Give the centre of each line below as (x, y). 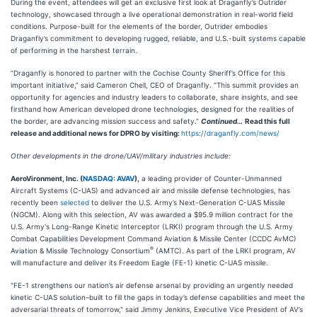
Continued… (222, 121)
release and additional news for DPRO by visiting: (96, 133)
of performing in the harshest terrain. (74, 50)
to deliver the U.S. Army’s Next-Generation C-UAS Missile (187, 202)
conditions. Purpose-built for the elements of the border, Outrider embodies (139, 26)
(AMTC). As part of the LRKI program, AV (225, 250)
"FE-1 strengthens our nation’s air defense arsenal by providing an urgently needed (152, 285)
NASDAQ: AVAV (109, 178)
